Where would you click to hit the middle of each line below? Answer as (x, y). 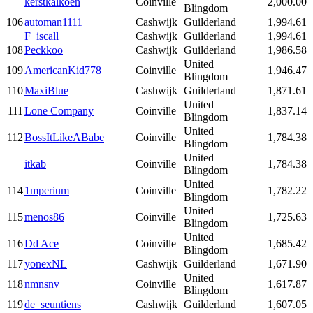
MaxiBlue (46, 91)
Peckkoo (44, 50)
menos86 (44, 217)
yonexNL (46, 264)
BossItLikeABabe (64, 138)
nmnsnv (42, 284)
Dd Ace (42, 244)
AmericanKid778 (63, 71)
